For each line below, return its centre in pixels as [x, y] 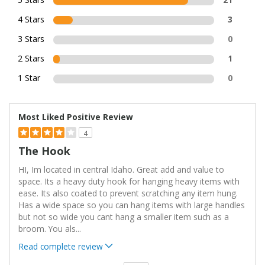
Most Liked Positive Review [76, 117]
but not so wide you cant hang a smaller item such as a [124, 217]
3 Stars [31, 39]
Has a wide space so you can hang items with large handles [132, 205]
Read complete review [61, 247]
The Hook [44, 151]
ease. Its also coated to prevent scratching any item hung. [128, 193]
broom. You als [47, 229]
